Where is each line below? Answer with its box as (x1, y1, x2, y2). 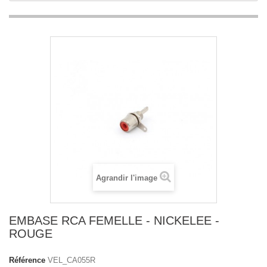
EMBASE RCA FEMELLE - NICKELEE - (9, 214, 219, 227)
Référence (9, 256, 45, 265)
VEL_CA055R (48, 256, 95, 265)
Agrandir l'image (96, 173, 157, 182)
